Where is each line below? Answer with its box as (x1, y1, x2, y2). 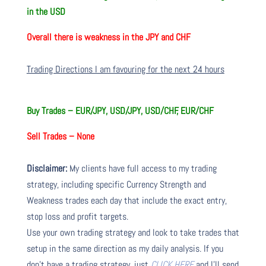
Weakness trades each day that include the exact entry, (26, 194, 227, 207)
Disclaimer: (26, 161, 67, 175)
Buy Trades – (26, 104, 75, 117)
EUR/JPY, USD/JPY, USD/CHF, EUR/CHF (75, 104, 216, 117)
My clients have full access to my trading (66, 161, 217, 175)
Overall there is (26, 30, 84, 43)
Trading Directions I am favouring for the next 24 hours (26, 62, 224, 75)
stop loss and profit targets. (26, 210, 128, 223)
